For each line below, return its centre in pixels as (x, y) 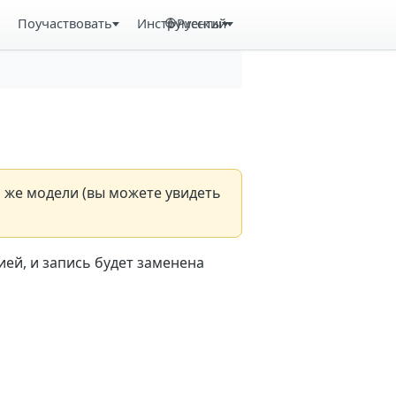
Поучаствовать (65, 23)
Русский (202, 23)
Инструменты (179, 23)
